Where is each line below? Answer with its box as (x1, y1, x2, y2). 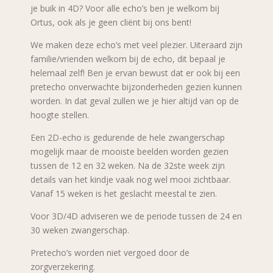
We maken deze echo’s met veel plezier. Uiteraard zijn (30, 39, 243, 51)
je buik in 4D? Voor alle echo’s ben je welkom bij (30, 2, 219, 14)
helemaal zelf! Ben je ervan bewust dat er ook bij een (30, 67, 240, 79)
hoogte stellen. (30, 109, 89, 121)
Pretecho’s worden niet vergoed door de (30, 247, 190, 258)
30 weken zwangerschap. (30, 224, 129, 236)
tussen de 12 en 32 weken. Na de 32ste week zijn (30, 160, 225, 171)
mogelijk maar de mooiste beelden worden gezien (30, 146, 229, 157)
